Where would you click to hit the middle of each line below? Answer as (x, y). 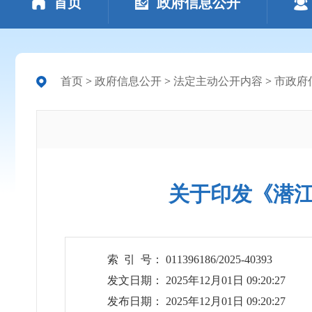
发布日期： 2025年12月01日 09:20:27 (196, 301)
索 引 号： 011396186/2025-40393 (190, 259)
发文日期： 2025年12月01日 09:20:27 (196, 280)
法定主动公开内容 (218, 81)
